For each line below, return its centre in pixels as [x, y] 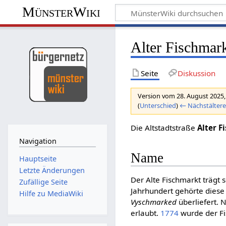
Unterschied [158, 106]
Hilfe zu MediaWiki [51, 194]
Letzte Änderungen [52, 170]
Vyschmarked [154, 202]
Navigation [38, 141]
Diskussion [196, 73]
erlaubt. [146, 213]
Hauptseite [38, 158]
